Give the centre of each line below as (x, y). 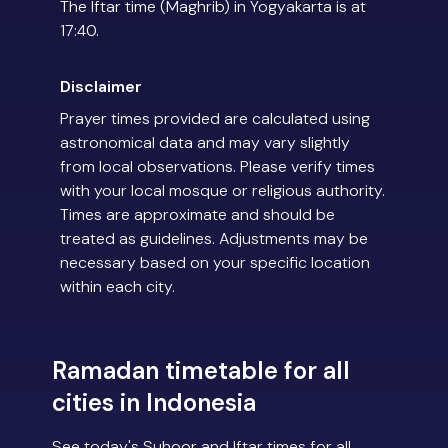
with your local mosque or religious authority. (222, 191)
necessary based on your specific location (215, 263)
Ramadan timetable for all (201, 371)
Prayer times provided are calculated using (215, 119)
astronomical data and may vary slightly (205, 143)
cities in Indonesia (154, 403)
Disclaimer (101, 87)
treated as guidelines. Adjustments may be (214, 239)
